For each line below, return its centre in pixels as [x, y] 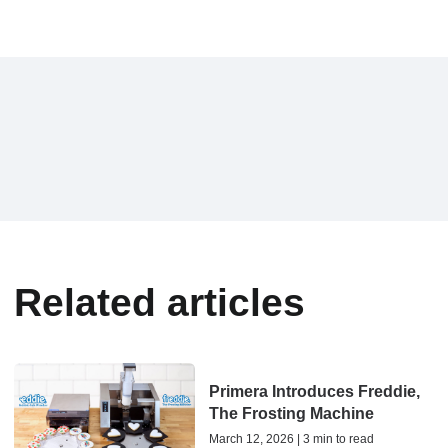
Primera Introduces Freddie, [314, 391]
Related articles [159, 303]
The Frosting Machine [291, 413]
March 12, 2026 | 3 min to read [291, 438]
